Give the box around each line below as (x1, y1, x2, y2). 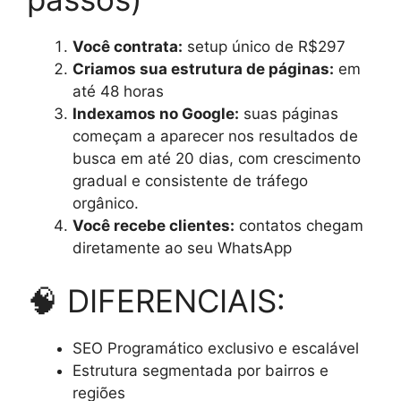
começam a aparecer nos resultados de (73, 126, 358, 145)
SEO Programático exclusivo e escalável (73, 339, 359, 357)
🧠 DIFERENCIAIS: (27, 282, 286, 320)
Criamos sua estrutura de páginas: (73, 59, 334, 78)
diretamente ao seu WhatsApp (73, 238, 292, 257)
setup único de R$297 (183, 37, 346, 55)
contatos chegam (235, 216, 363, 235)
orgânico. (73, 193, 139, 212)
